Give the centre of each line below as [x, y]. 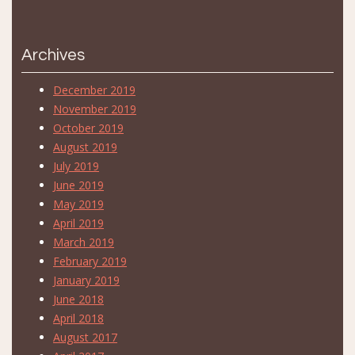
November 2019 [95, 109]
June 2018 [78, 299]
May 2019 [78, 204]
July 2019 [76, 166]
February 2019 [90, 261]
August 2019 [85, 147]
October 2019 [88, 128]
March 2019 [84, 242]
